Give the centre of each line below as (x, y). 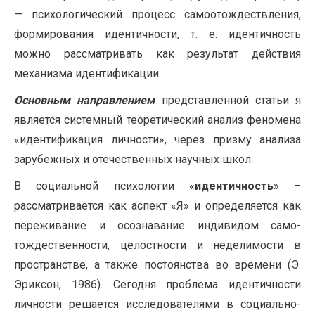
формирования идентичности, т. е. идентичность (157, 34)
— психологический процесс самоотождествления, (157, 14)
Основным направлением (88, 100)
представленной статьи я (231, 100)
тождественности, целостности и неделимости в (157, 245)
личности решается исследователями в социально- (157, 304)
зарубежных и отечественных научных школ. (134, 159)
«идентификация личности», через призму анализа (157, 139)
